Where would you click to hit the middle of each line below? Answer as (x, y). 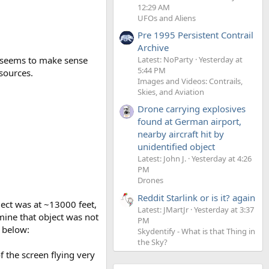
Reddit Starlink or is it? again (196, 197)
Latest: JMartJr (163, 209)
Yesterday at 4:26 (222, 159)
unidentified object (176, 147)
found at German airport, (189, 122)
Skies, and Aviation (171, 92)
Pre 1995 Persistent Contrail (195, 35)
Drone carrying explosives (192, 109)
